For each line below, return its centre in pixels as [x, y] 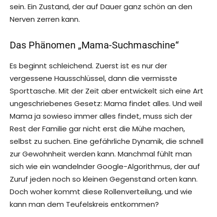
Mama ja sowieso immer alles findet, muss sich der [101, 116]
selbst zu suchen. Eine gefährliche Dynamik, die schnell [107, 141]
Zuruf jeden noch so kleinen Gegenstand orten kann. [104, 179]
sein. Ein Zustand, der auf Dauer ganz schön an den [101, 7]
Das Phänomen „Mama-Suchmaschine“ [94, 45]
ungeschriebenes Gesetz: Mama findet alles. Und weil [106, 104]
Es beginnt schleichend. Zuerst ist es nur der [88, 66]
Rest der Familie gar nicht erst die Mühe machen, [97, 129]
